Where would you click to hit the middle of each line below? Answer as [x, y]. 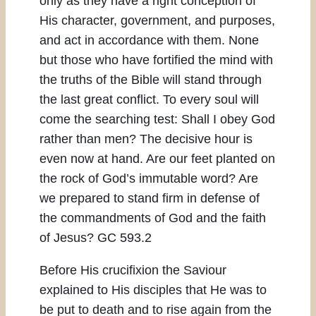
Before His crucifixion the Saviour [133, 271]
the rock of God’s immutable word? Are [149, 179]
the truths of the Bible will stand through [151, 80]
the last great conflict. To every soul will [149, 100]
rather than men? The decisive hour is [146, 139]
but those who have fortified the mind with [156, 60]
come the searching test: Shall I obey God [157, 120]
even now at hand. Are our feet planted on [157, 159]
